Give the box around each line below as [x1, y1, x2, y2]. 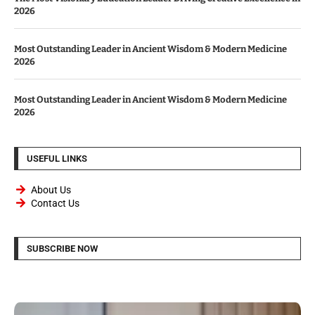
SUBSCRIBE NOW [27, 243, 98, 254]
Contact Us [30, 197, 79, 209]
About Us [30, 184, 71, 195]
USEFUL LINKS [27, 153, 87, 164]
